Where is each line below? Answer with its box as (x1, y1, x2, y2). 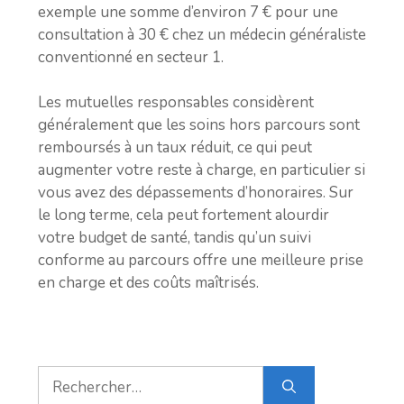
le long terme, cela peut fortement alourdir (38, 205, 329, 225)
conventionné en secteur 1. (38, 46, 224, 68)
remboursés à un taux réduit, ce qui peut (38, 137, 312, 158)
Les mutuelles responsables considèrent (38, 92, 314, 113)
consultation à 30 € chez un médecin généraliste (38, 23, 366, 45)
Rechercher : (37, 366, 123, 387)
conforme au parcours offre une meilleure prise (38, 250, 363, 271)
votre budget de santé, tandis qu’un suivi (38, 227, 311, 248)
